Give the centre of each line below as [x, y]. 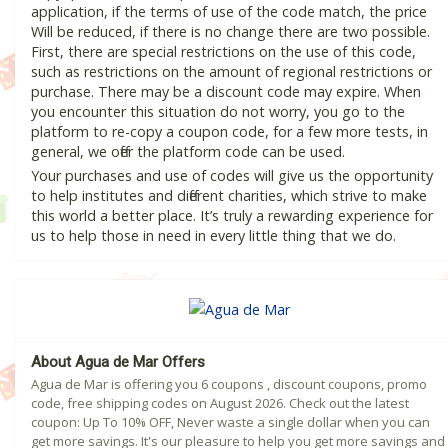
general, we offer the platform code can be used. [188, 152]
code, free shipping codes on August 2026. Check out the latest [220, 402]
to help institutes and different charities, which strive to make [229, 196]
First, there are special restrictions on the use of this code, [223, 52]
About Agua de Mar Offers [118, 361]
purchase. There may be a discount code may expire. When [226, 92]
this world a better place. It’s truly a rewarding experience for [232, 216]
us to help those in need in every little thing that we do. [213, 236]
